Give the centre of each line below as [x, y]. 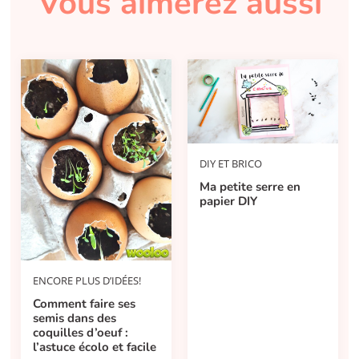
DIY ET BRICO [231, 163]
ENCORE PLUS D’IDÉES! [87, 280]
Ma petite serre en [250, 186]
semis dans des [75, 318]
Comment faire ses [85, 303]
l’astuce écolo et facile [95, 347]
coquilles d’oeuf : [81, 332]
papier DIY [229, 201]
